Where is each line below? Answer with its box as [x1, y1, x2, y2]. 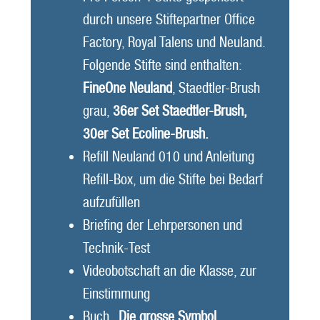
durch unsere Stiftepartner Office [82, 10, 255, 28]
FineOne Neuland [82, 79, 172, 96]
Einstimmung [82, 284, 150, 302]
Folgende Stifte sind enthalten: [82, 56, 241, 74]
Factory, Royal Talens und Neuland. [82, 33, 265, 51]
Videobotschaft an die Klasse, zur [82, 261, 256, 279]
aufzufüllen [82, 193, 140, 211]
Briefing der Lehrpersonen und [82, 216, 242, 234]
